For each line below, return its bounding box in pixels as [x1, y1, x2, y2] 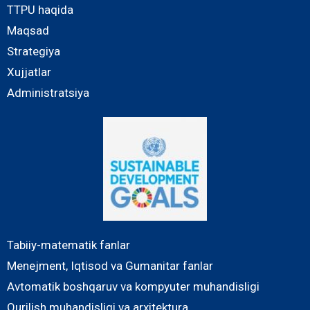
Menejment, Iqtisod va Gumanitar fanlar [7, 259, 213, 273]
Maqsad [7, 24, 49, 38]
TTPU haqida [7, 3, 73, 17]
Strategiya [7, 44, 60, 59]
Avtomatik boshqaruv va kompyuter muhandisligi [7, 280, 259, 294]
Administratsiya [7, 86, 89, 100]
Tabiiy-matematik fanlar [7, 238, 130, 253]
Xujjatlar [7, 65, 51, 80]
